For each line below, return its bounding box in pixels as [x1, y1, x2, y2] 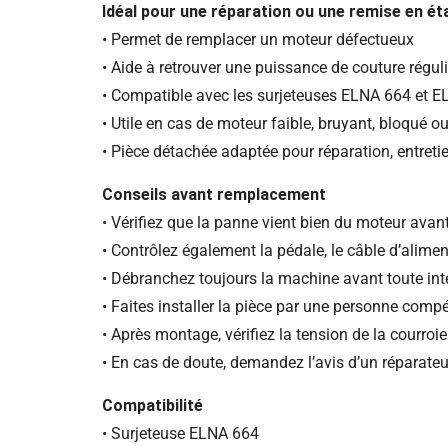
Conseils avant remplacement [102, 185, 326, 205]
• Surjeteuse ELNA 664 [102, 424, 259, 444]
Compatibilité [102, 396, 203, 416]
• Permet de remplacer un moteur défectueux [102, 30, 414, 50]
